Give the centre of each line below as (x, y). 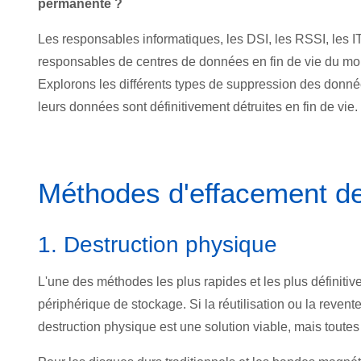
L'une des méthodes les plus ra (127, 282)
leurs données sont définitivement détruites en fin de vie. (198, 107)
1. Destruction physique (158, 245)
